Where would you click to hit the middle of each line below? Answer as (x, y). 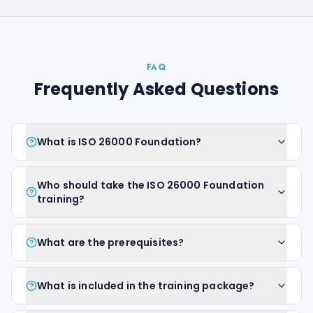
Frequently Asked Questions (156, 89)
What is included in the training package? (146, 286)
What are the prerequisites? (111, 242)
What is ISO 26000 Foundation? (119, 142)
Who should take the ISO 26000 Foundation (151, 185)
